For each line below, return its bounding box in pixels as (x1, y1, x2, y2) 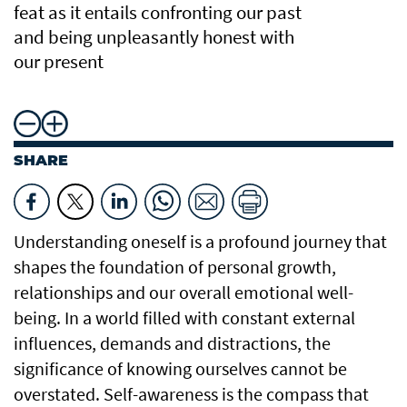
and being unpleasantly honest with (14, 25, 294, 49)
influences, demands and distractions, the (14, 332, 331, 354)
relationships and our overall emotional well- (14, 281, 353, 303)
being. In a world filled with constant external (14, 306, 355, 329)
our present (14, 49, 104, 74)
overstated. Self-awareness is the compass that (14, 382, 369, 405)
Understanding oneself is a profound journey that (14, 230, 387, 253)
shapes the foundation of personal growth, (14, 255, 336, 278)
